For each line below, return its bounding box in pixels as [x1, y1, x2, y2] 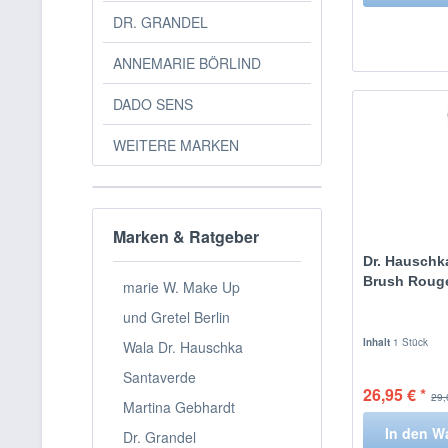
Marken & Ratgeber [113, 225, 259, 248]
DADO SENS [113, 94, 193, 114]
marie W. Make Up [123, 276, 240, 297]
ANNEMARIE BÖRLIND [113, 53, 261, 73]
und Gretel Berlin [123, 306, 230, 327]
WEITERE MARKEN [113, 135, 239, 155]
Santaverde [123, 366, 196, 387]
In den [385, 422, 429, 443]
